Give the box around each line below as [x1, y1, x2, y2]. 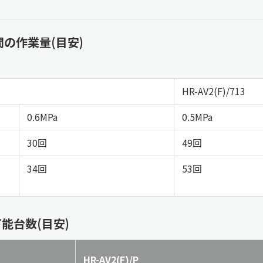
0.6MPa [26, 110, 58, 124]
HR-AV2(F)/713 [181, 84, 245, 98]
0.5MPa [181, 110, 213, 124]
